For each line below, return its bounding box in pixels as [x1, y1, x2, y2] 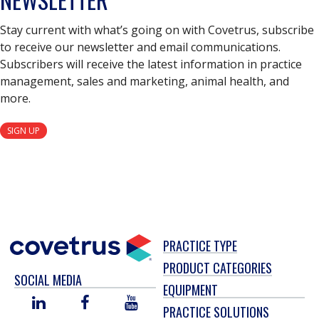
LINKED [44, 295, 81, 309]
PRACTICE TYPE [163, 236, 237, 255]
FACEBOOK [88, 295, 142, 309]
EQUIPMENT [163, 281, 218, 300]
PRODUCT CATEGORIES [163, 258, 272, 278]
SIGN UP [7, 124, 40, 137]
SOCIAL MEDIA [14, 270, 82, 289]
